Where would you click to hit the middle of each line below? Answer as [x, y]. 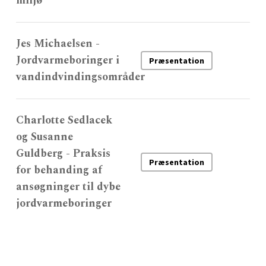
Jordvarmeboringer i [68, 60]
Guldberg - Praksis [64, 153]
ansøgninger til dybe [69, 186]
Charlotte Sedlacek [64, 120]
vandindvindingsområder [81, 77]
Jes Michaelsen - [58, 43]
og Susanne [45, 137]
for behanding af [59, 170]
